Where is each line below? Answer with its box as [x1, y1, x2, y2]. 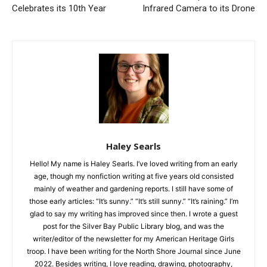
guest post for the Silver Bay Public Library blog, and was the [28, 225, 230, 235]
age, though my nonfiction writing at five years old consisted [29, 175, 229, 185]
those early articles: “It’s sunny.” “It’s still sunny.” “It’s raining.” [30, 200, 228, 210]
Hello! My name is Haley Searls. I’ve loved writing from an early [25, 163, 233, 172]
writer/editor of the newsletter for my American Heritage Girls [28, 238, 230, 247]
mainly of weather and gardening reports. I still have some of [29, 188, 229, 197]
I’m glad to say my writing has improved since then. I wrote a [30, 213, 228, 222]
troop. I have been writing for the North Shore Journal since [31, 250, 227, 260]
